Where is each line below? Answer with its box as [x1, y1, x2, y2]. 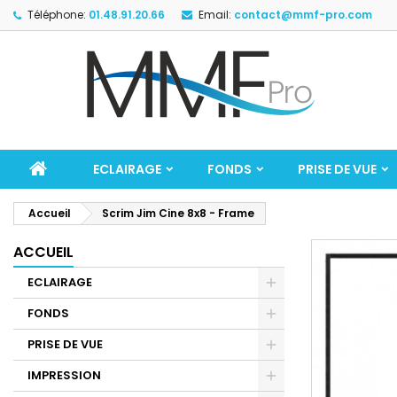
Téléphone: [27, 7, 86, 22]
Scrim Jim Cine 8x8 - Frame [102, 206, 254, 221]
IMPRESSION [27, 367, 101, 384]
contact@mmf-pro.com [234, 7, 372, 22]
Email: [198, 7, 231, 22]
